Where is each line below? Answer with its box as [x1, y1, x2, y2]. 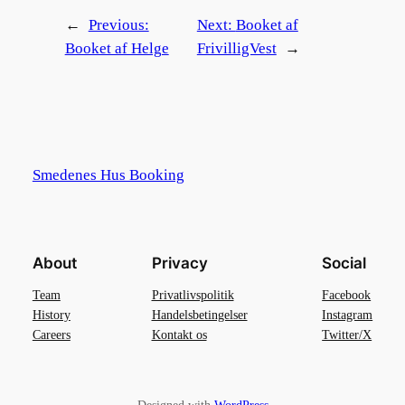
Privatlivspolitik [151, 287, 234, 303]
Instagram [322, 307, 373, 323]
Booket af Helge [64, 40, 169, 58]
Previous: [88, 16, 149, 34]
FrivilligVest [196, 40, 277, 58]
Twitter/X [322, 327, 372, 343]
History [32, 307, 71, 323]
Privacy [151, 254, 208, 273]
